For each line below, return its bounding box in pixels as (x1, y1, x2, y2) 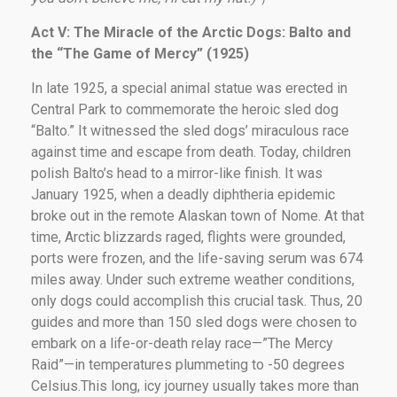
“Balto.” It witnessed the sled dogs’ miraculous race (31, 121, 349, 139)
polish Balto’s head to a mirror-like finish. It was (31, 164, 323, 182)
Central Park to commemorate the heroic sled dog (31, 100, 339, 118)
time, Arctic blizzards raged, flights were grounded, (31, 228, 346, 245)
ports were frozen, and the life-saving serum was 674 (31, 249, 363, 267)
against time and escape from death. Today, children (31, 143, 351, 160)
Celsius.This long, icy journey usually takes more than (31, 377, 359, 394)
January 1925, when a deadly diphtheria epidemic (31, 185, 335, 203)
